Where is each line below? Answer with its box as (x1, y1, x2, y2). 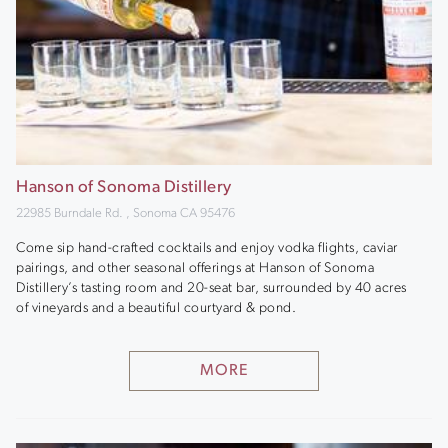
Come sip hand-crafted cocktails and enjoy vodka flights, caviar (16, 240, 398, 256)
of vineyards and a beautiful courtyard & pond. (16, 300, 296, 316)
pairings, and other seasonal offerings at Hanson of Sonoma (16, 260, 374, 276)
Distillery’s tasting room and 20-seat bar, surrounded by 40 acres (16, 280, 407, 296)
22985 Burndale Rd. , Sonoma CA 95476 (16, 207, 235, 220)
